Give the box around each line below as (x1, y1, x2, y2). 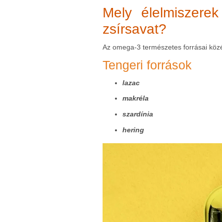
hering (122, 125, 144, 134)
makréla (122, 94, 149, 103)
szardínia (122, 110, 153, 118)
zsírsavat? (103, 21, 166, 37)
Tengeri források (103, 58, 192, 72)
